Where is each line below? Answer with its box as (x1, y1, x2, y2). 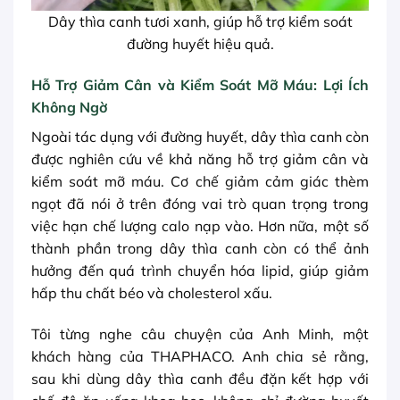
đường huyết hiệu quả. (126, 34, 274, 53)
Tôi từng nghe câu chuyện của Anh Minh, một (31, 324, 369, 343)
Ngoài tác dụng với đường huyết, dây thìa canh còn (31, 127, 369, 146)
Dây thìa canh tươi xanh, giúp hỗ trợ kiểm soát (47, 12, 353, 30)
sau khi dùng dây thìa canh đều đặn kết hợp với (31, 369, 369, 387)
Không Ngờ (31, 97, 107, 116)
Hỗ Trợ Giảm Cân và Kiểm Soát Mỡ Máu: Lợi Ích (31, 75, 369, 94)
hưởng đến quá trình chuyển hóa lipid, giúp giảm (31, 261, 369, 279)
